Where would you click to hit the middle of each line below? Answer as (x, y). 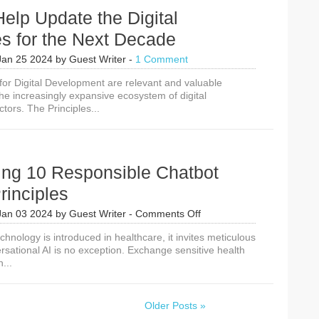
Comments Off (168, 214)
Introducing (225, 226)
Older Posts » (175, 305)
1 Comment (162, 59)
